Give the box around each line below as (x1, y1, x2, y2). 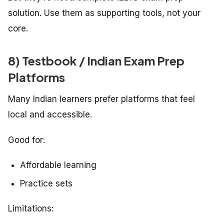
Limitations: (8, 203, 53, 214)
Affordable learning (20, 160, 96, 170)
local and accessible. (8, 109, 92, 120)
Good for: (8, 135, 45, 145)
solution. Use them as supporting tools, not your (8, 8, 200, 18)
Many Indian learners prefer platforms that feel (8, 94, 195, 104)
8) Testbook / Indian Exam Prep (8, 53, 184, 68)
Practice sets (20, 178, 72, 189)
